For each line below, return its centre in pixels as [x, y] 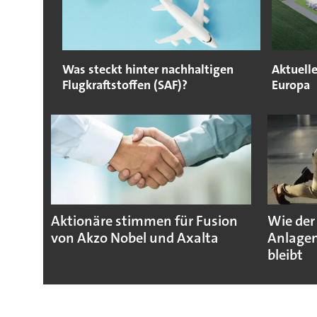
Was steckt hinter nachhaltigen [148, 70]
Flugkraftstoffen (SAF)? [125, 85]
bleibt [285, 255]
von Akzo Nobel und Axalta [134, 238]
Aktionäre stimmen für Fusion [144, 221]
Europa [290, 85]
